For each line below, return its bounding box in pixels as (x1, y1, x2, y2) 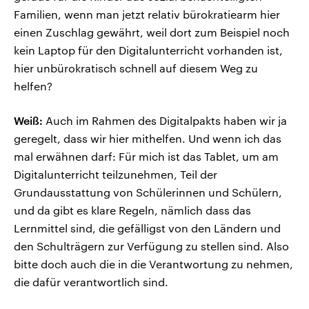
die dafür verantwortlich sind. (14, 275, 168, 289)
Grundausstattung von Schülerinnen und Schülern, (14, 186, 282, 199)
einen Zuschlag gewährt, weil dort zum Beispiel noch (14, 26, 290, 39)
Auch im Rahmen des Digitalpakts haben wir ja (43, 114, 287, 128)
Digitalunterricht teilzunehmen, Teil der (14, 168, 217, 181)
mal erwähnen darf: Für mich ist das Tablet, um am (14, 150, 279, 163)
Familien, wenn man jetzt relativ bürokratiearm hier (14, 8, 280, 21)
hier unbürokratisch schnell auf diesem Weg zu (14, 61, 258, 75)
